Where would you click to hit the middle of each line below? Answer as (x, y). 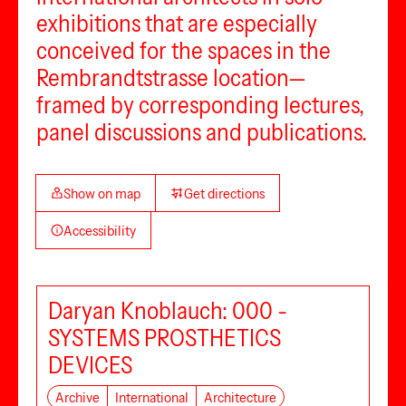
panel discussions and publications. (202, 132)
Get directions (224, 193)
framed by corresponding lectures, (200, 105)
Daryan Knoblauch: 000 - (168, 311)
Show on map (102, 193)
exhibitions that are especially (177, 24)
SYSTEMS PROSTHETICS (164, 338)
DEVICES (90, 365)
